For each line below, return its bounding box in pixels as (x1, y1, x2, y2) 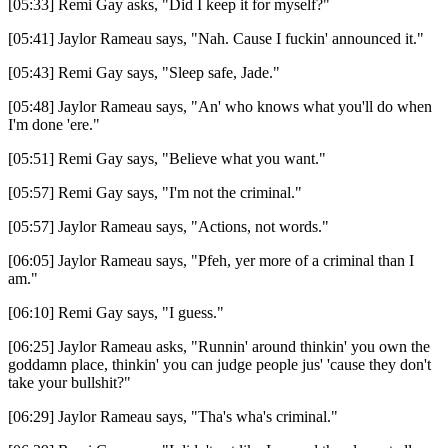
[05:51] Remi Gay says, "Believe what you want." (8, 149, 326, 167)
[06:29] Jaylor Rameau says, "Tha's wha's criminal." (8, 407, 338, 425)
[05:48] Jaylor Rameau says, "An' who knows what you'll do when (8, 97, 432, 115)
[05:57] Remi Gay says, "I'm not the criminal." (8, 183, 302, 201)
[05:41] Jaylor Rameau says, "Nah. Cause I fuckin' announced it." (8, 29, 424, 47)
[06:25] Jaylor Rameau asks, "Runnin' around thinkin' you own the (8, 337, 430, 355)
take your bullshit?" (8, 373, 131, 391)
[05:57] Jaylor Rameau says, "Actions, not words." (8, 217, 329, 235)
